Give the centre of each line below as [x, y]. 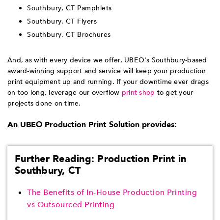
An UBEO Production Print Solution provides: [92, 125]
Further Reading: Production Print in [100, 159]
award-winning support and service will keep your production [107, 71]
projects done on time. [44, 104]
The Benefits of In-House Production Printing [112, 193]
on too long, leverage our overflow [65, 93]
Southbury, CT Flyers [62, 22]
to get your [174, 93]
